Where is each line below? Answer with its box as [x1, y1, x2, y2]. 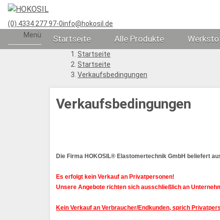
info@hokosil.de [63, 19, 113, 27]
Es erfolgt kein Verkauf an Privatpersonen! [56, 173, 174, 180]
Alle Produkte [114, 33, 164, 44]
